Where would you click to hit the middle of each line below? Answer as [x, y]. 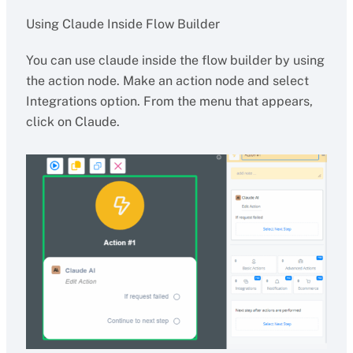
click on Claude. [72, 122]
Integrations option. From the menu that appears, [169, 101]
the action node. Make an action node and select [167, 81]
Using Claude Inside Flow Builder [123, 24]
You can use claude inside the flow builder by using [175, 60]
